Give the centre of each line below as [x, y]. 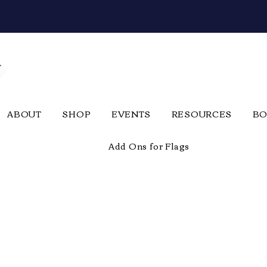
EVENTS [131, 114]
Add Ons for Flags [149, 146]
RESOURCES [202, 114]
